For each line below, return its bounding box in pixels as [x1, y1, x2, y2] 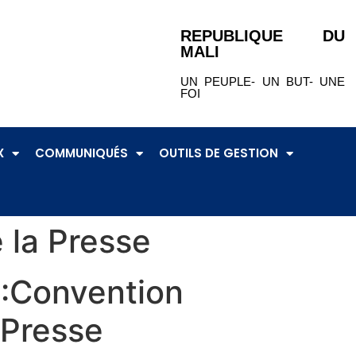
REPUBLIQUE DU [180, 27, 346, 44]
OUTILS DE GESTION [158, 145, 278, 161]
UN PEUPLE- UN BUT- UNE [180, 75, 346, 88]
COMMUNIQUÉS [34, 145, 128, 161]
